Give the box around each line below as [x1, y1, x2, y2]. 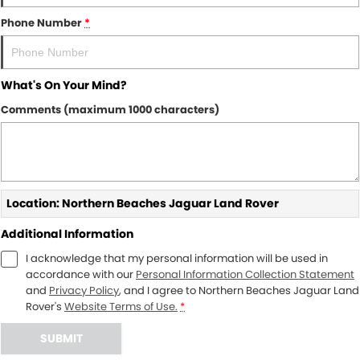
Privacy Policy [49, 283, 119, 298]
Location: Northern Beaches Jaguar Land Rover [6, 195, 279, 211]
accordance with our [26, 267, 136, 282]
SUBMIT [39, 330, 83, 346]
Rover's [26, 299, 62, 314]
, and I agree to [119, 283, 198, 298]
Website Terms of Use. [64, 299, 178, 314]
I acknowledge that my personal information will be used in [26, 251, 328, 266]
